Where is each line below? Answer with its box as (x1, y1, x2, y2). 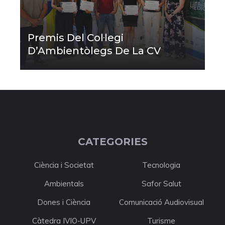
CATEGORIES (77, 135, 148, 148)
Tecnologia (142, 160, 180, 170)
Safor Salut (141, 178, 181, 188)
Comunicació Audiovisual (119, 197, 204, 207)
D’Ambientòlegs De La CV (28, 44, 161, 57)
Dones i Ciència (37, 197, 90, 207)
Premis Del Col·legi (28, 31, 124, 44)
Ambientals (44, 178, 84, 188)
